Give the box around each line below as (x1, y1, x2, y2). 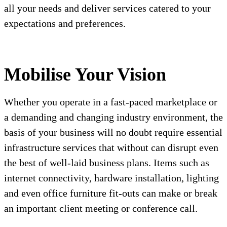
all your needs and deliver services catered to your (4, 3, 211, 14)
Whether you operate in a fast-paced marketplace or (4, 96, 217, 108)
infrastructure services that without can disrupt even (4, 142, 218, 154)
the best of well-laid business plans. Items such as (4, 157, 209, 169)
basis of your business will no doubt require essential (4, 127, 222, 138)
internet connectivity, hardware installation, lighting (4, 172, 219, 184)
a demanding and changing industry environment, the (4, 111, 223, 123)
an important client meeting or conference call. (4, 203, 198, 214)
